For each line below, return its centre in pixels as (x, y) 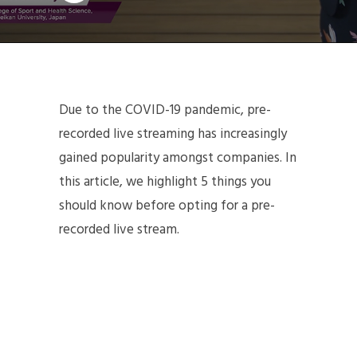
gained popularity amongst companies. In (178, 158)
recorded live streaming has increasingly (173, 134)
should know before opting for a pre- (167, 206)
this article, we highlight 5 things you (165, 182)
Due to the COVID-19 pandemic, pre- (165, 110)
